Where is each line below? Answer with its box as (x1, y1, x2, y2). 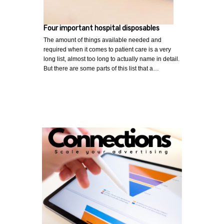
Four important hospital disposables (43, 23, 159, 32)
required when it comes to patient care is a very (43, 45, 171, 53)
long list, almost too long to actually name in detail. (43, 55, 179, 62)
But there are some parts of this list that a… (43, 64, 159, 72)
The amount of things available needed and (43, 36, 161, 43)
